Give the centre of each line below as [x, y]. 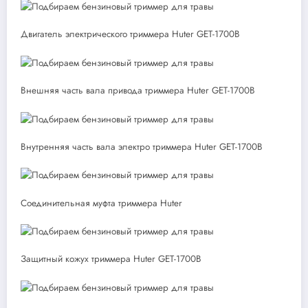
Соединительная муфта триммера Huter [101, 203]
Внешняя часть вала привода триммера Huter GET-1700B [138, 91]
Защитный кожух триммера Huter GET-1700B [111, 259]
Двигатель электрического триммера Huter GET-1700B [130, 34]
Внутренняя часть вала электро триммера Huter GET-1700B [142, 146]
